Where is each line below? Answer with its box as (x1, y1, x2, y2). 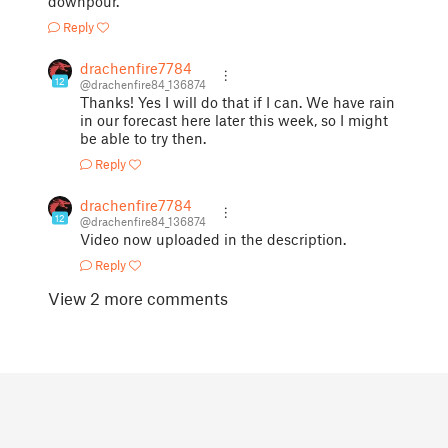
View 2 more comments (48, 288, 228, 308)
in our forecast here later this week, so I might (80, 111, 388, 129)
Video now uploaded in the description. (80, 230, 346, 248)
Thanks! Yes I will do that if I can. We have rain (80, 93, 395, 111)
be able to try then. (80, 129, 206, 147)
